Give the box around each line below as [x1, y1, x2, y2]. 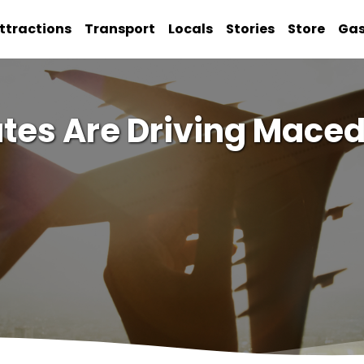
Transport [84, 19, 156, 38]
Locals [168, 19, 214, 38]
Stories [226, 19, 275, 38]
